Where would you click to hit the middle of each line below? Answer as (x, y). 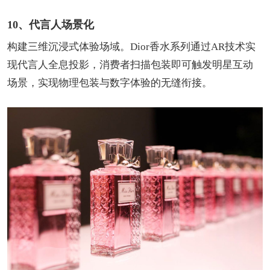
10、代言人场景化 (51, 25)
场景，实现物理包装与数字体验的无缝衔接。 (110, 83)
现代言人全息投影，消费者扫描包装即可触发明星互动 (130, 65)
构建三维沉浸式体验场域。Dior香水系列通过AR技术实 (131, 47)
